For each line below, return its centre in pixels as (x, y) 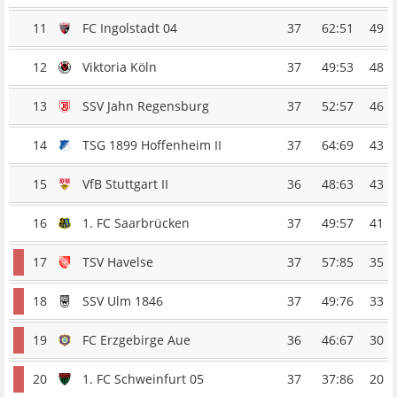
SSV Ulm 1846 (123, 301)
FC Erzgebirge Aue (136, 340)
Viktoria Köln (120, 67)
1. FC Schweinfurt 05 (143, 379)
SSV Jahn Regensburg (146, 106)
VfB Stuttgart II (125, 184)
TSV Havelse (118, 262)
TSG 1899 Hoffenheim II (152, 145)
